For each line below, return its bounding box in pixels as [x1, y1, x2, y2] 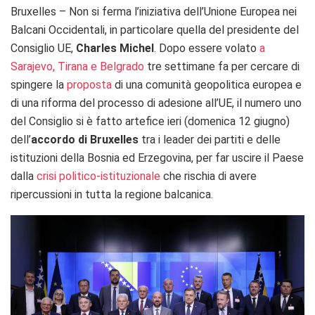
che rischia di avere [160, 169, 257, 183]
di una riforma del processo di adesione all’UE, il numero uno [11, 96, 302, 110]
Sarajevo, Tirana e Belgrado [11, 59, 144, 73]
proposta [67, 77, 112, 91]
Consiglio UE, [11, 41, 76, 55]
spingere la [11, 77, 67, 91]
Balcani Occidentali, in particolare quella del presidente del [11, 22, 299, 37]
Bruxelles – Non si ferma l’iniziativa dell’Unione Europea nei [11, 4, 297, 18]
